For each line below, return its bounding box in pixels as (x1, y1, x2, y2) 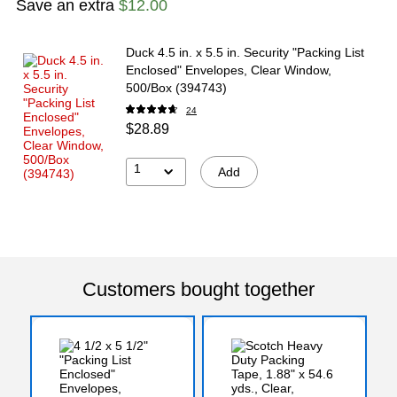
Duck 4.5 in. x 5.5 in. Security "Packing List (126, 44, 364, 59)
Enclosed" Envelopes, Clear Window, (126, 62, 331, 77)
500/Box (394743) (126, 80, 227, 95)
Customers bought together (82, 277, 315, 300)
